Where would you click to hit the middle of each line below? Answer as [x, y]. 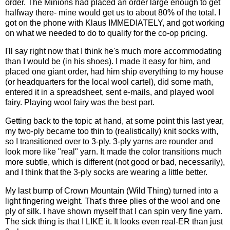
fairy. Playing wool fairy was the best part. [80, 103]
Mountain [107, 191]
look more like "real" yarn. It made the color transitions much [113, 152]
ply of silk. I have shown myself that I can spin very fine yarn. [114, 212]
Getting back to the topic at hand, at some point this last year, [114, 121]
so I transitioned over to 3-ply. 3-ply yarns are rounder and [109, 142]
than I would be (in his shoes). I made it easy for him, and [108, 62]
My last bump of [35, 191]
